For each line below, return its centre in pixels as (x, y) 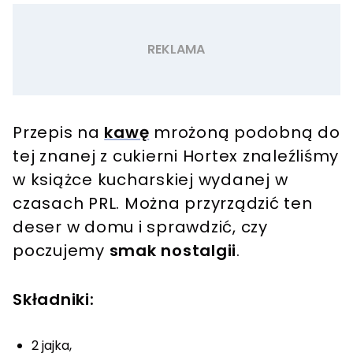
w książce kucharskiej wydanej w (150, 179)
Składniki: (54, 299)
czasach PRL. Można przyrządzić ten (163, 203)
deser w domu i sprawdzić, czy (140, 227)
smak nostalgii (173, 250)
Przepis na (59, 132)
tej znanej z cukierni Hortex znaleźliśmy (176, 156)
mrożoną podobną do (245, 132)
